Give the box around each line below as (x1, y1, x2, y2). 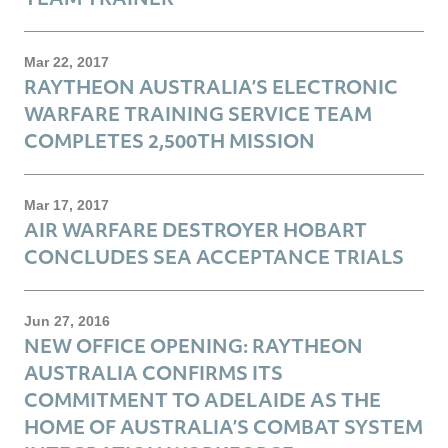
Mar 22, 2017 (24, 53, 109, 70)
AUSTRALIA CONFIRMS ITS (24, 359, 283, 385)
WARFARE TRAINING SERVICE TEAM (24, 100, 372, 126)
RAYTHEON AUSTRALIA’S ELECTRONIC (24, 73, 398, 99)
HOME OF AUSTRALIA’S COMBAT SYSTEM (24, 413, 423, 439)
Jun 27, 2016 (24, 312, 110, 329)
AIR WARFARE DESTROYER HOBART (24, 216, 367, 242)
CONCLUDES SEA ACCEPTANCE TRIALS (24, 243, 404, 269)
